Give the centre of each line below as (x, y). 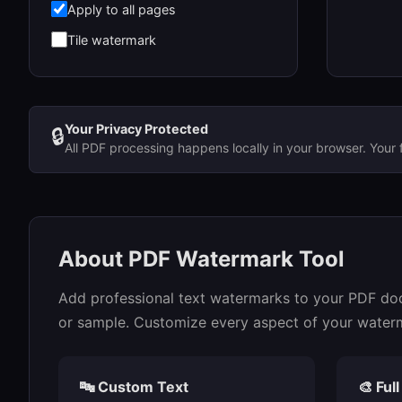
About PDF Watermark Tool (201, 259)
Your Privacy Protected (136, 129)
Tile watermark (112, 39)
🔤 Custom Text (134, 387)
